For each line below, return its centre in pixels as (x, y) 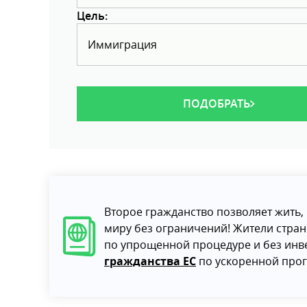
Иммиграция (122, 44)
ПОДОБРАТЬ (217, 103)
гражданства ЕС (150, 261)
